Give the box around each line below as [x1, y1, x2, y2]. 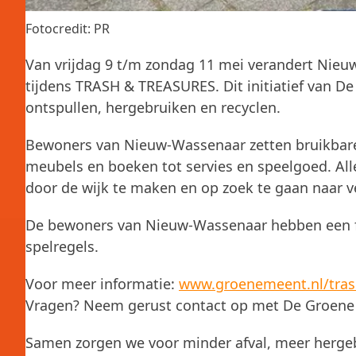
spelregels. [25, 237, 99, 256]
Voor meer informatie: [25, 274, 179, 293]
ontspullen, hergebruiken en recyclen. [25, 98, 281, 117]
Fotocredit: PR [25, 20, 110, 37]
